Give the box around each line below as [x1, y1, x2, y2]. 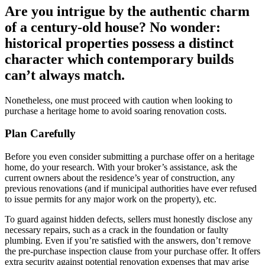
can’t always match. [5, 67, 125, 83]
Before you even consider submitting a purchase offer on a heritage [5, 151, 254, 162]
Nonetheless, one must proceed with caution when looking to [5, 95, 232, 105]
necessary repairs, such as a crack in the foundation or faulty [5, 225, 228, 235]
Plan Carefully [5, 127, 76, 140]
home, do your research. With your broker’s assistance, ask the [5, 162, 237, 173]
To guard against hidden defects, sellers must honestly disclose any [5, 214, 253, 225]
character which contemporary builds [5, 51, 234, 67]
